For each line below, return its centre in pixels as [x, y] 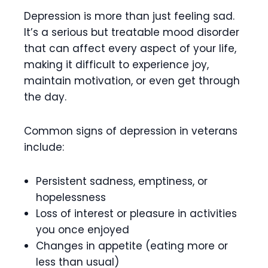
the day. [45, 97]
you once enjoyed [83, 229]
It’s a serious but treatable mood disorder [132, 32]
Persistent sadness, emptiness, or [122, 181]
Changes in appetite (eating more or [132, 246]
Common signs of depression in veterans [131, 131]
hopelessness [71, 197]
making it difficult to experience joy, [116, 64]
